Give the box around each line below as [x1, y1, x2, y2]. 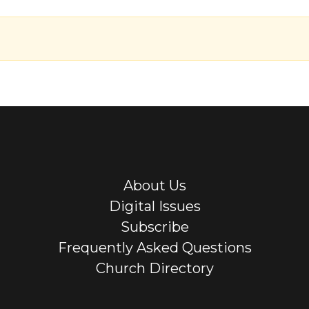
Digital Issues [108, 198, 201, 215]
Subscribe [120, 219, 189, 236]
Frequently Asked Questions [57, 239, 252, 257]
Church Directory [95, 260, 214, 277]
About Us [123, 177, 186, 195]
